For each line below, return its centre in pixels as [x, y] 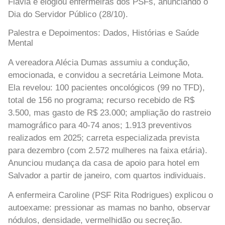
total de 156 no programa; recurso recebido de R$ [101, 100]
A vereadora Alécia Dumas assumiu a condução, [99, 62]
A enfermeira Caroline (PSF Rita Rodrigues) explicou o [110, 195]
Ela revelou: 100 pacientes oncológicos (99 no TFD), [106, 87]
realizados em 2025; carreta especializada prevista [104, 138]
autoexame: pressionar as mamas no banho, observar [109, 208]
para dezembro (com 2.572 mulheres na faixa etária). [108, 150]
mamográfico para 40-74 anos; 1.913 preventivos [100, 125]
